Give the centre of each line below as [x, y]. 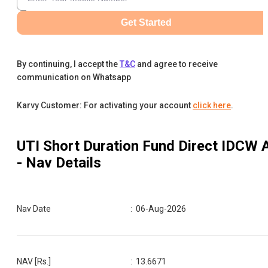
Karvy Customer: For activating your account [104, 105]
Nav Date [34, 208]
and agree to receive [177, 64]
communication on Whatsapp [74, 77]
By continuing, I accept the [67, 64]
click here [212, 105]
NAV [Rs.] [34, 261]
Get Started [146, 22]
